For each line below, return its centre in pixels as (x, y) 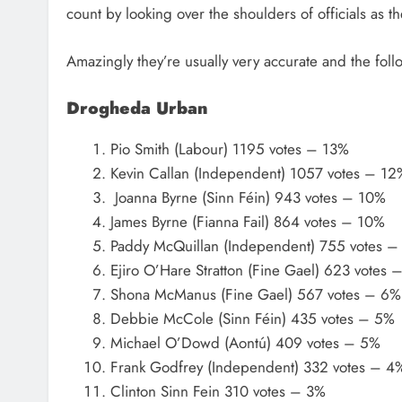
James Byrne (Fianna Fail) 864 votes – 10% (247, 222)
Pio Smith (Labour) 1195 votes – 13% (229, 149)
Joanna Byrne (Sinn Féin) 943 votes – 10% (248, 198)
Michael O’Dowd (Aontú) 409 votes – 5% (245, 343)
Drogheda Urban (137, 109)
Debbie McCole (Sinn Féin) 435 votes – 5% (252, 319)
